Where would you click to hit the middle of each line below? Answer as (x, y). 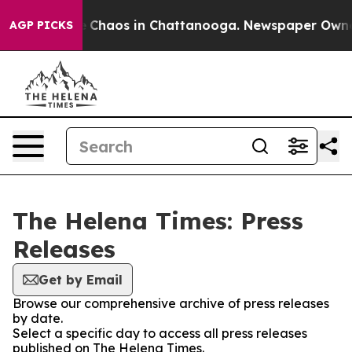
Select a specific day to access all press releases (160, 333)
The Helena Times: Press (158, 221)
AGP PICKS (41, 25)
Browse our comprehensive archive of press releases (171, 303)
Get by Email (81, 280)
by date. (38, 318)
